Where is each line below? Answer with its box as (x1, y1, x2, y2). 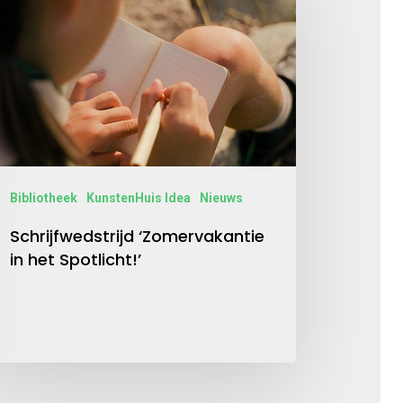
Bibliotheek (9, 190, 77, 205)
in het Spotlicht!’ (9, 247, 141, 271)
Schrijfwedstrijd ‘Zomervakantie (9, 224, 264, 247)
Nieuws (199, 190, 243, 205)
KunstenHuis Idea (85, 190, 191, 205)
